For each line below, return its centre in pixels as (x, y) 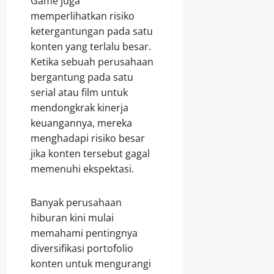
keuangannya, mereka (81, 123)
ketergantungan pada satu (92, 31)
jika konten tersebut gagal (90, 154)
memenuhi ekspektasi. (82, 169)
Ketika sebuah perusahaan (92, 62)
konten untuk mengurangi (91, 264)
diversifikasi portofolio (82, 249)
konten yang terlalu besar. (91, 47)
